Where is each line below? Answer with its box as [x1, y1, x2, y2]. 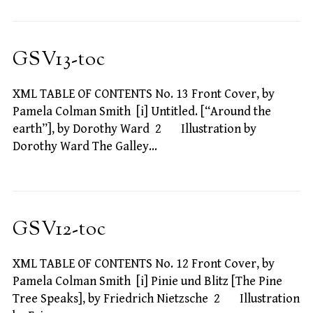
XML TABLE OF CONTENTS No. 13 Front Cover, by [13, 87, 275, 102]
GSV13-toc [13, 47, 105, 75]
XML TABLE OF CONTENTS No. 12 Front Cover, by [13, 256, 275, 272]
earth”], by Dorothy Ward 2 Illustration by [13, 122, 256, 137]
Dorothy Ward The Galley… [13, 139, 157, 154]
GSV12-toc [13, 217, 106, 245]
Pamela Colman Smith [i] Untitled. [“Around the [13, 104, 271, 119]
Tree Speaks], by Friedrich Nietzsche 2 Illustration [13, 291, 300, 307]
